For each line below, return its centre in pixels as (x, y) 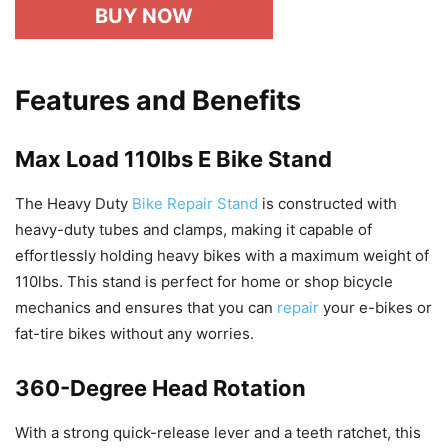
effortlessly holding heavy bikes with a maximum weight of (222, 256)
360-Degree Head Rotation (160, 388)
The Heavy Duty (73, 204)
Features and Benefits (158, 101)
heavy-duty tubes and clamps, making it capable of (193, 230)
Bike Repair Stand (195, 204)
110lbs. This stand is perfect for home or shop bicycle (204, 282)
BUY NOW (144, 16)
